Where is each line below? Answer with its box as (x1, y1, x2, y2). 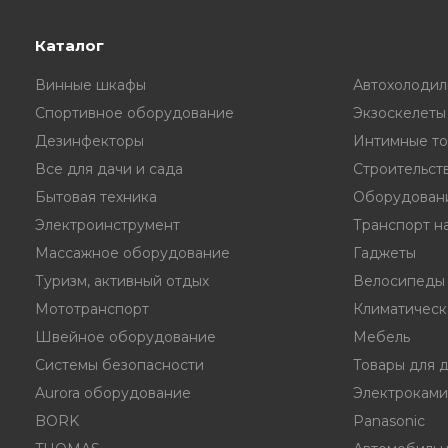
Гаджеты (352, 244, 416, 262)
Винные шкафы (35, 76, 146, 94)
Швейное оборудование (35, 328, 216, 346)
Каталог (35, 36, 104, 55)
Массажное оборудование (35, 244, 230, 262)
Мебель (352, 328, 410, 346)
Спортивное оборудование (35, 104, 234, 122)
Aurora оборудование (35, 384, 191, 402)
